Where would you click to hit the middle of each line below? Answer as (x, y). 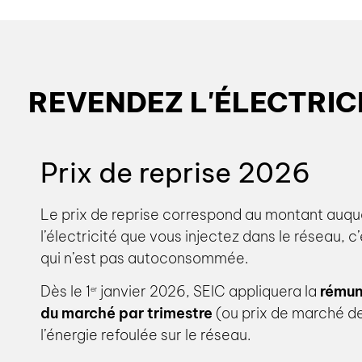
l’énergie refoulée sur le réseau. (146, 335)
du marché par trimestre (126, 314)
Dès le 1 (65, 292)
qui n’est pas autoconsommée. (145, 258)
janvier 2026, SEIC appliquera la (208, 292)
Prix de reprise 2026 (175, 172)
